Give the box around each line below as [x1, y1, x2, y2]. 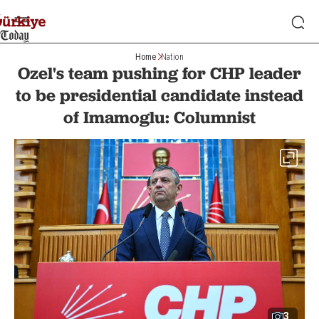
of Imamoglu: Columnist [63, 107, 256, 127]
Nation [161, 51, 184, 62]
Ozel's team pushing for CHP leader [18, 63, 301, 83]
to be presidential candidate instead [16, 85, 303, 105]
